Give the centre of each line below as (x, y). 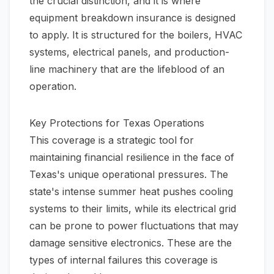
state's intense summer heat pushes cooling (131, 191)
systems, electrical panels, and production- (129, 52)
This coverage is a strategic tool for (112, 140)
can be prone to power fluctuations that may (134, 226)
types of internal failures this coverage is (124, 260)
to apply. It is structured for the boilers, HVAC (136, 35)
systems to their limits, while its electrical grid (133, 209)
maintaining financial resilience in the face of (132, 157)
